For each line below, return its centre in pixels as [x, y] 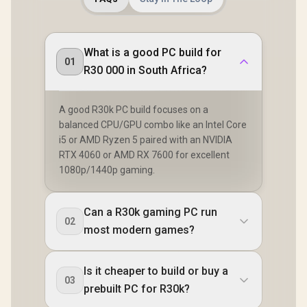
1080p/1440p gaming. [107, 170]
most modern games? [139, 230]
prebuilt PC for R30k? [137, 288]
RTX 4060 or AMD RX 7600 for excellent [144, 155]
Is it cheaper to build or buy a [156, 271]
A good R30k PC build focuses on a [134, 109]
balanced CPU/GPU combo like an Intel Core [153, 124]
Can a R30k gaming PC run [150, 212]
